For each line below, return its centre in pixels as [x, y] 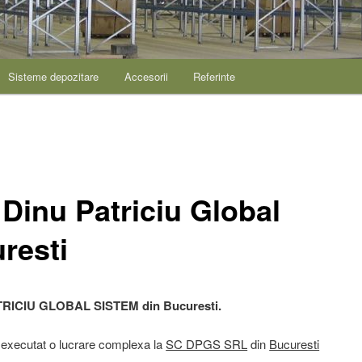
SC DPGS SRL [207, 344]
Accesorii [146, 77]
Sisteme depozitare [54, 77]
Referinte [215, 77]
